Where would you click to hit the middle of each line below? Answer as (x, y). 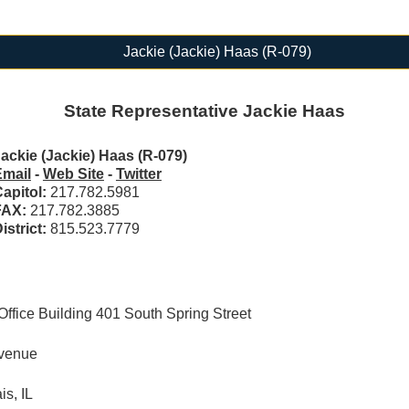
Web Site (73, 174)
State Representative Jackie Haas (204, 111)
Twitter (138, 174)
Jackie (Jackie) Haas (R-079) (217, 51)
